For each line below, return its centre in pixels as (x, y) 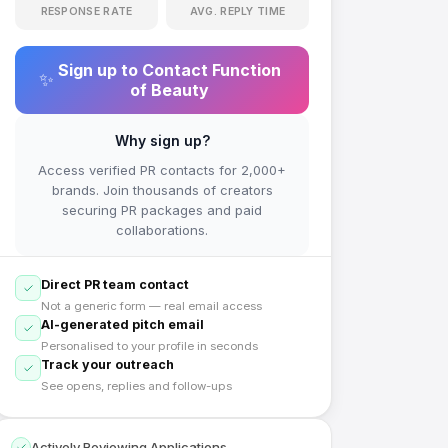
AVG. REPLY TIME (237, 11)
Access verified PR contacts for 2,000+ (162, 170)
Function (246, 70)
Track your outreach (107, 364)
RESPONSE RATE (86, 11)
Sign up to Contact (135, 70)
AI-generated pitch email (122, 324)
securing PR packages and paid (162, 210)
